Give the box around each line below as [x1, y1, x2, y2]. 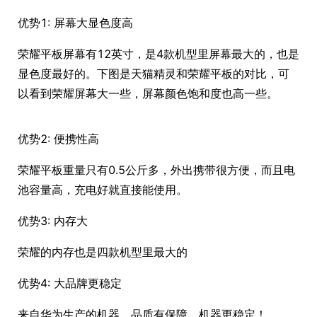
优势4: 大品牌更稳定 [18, 276, 122, 290]
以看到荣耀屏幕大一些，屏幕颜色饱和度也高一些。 [18, 86, 278, 100]
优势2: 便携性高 [18, 132, 99, 146]
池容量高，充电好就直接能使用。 [18, 183, 188, 197]
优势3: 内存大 [18, 214, 88, 228]
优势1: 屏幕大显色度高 [18, 16, 133, 30]
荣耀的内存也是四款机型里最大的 [18, 245, 188, 259]
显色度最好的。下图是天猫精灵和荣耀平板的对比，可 [18, 67, 289, 81]
